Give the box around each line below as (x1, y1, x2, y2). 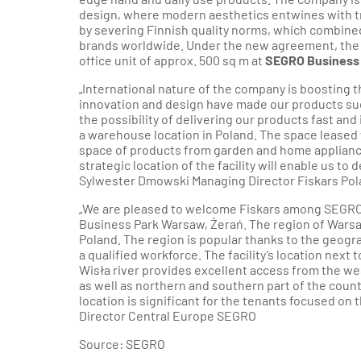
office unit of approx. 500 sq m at (79, 52, 265, 68)
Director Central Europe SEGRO (79, 308, 256, 323)
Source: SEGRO (79, 336, 165, 351)
